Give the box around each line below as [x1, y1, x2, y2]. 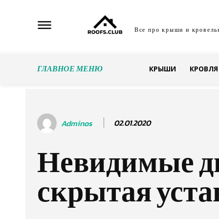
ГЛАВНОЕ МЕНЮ [37, 63, 103, 74]
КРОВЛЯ [189, 64, 218, 73]
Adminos [61, 117, 92, 129]
